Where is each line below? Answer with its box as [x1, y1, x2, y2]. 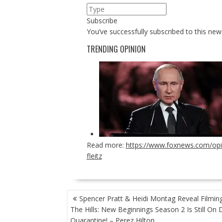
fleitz [86, 151, 102, 161]
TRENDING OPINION [86, 43, 146, 55]
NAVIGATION [66, 198, 111, 213]
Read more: [86, 140, 126, 150]
